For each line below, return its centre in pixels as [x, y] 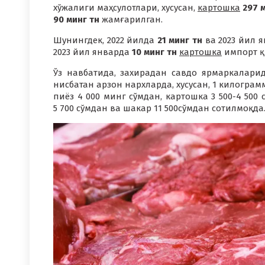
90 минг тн [76, 19]
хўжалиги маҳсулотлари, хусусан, [125, 7]
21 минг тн [180, 40]
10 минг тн [154, 52]
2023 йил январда [93, 52]
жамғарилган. [131, 19]
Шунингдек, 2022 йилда [105, 40]
